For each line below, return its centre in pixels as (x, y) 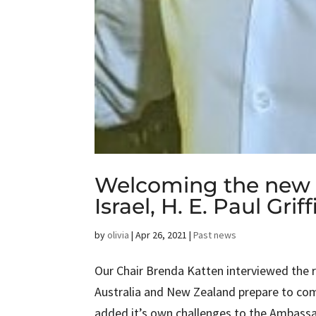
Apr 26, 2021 (162, 235)
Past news (215, 235)
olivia (119, 235)
